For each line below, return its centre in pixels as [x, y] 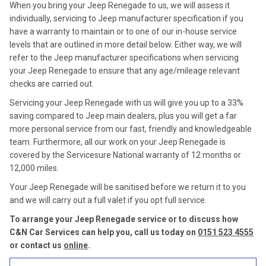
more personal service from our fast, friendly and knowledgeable [131, 129]
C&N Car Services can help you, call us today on [104, 232]
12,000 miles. [34, 168]
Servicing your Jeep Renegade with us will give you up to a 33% [126, 103]
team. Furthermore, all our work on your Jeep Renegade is [118, 142]
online [76, 245]
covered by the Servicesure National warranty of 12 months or [125, 155]
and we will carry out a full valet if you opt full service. [108, 200]
